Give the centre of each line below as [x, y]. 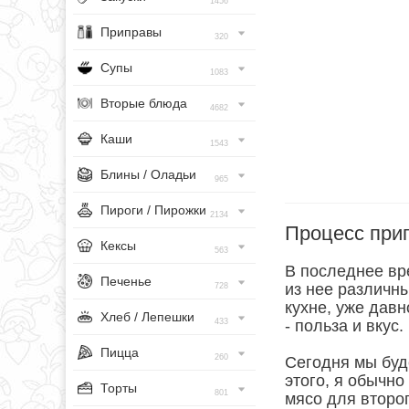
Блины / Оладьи [148, 174]
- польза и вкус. [344, 326]
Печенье [126, 281]
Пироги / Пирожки [153, 210]
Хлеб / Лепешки [147, 317]
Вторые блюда [144, 103]
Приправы [131, 32]
